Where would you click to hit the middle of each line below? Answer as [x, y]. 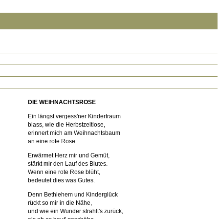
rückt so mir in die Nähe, [60, 203]
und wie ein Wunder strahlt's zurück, [76, 211]
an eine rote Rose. [52, 141]
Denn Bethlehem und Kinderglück [73, 195]
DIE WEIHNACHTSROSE [62, 102]
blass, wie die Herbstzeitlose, [66, 125]
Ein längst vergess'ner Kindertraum [74, 116]
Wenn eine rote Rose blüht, [64, 172]
